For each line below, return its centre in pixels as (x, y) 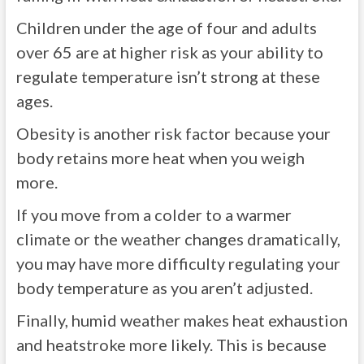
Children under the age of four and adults (166, 28)
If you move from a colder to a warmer (154, 214)
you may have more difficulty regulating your (178, 263)
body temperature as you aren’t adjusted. (164, 288)
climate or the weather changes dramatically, (178, 239)
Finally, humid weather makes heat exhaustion (182, 320)
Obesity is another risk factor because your (173, 133)
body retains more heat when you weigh (160, 158)
